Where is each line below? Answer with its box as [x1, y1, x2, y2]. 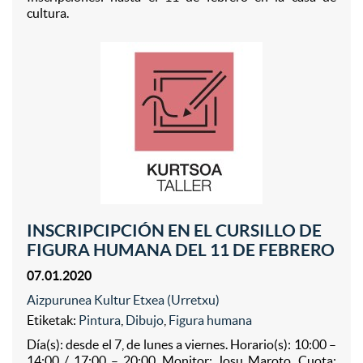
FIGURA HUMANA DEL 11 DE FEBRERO [27, 240, 335, 259]
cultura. [27, 6, 69, 20]
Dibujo [126, 313, 164, 327]
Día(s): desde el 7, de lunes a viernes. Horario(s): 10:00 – [27, 337, 336, 352]
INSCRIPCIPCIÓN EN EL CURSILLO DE [27, 220, 322, 240]
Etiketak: [27, 313, 79, 327]
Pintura [79, 313, 121, 327]
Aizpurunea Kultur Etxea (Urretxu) [27, 293, 220, 307]
